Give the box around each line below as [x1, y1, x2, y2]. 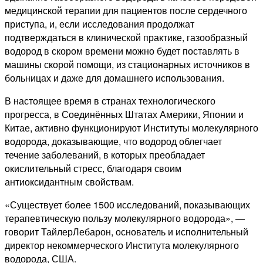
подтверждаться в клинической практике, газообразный [5, 31, 248, 45]
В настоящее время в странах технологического [5, 94, 215, 108]
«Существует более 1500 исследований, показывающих [5, 198, 250, 212]
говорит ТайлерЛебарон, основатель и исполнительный [5, 225, 248, 239]
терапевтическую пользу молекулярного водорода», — [5, 211, 245, 225]
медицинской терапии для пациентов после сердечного [5, 4, 247, 18]
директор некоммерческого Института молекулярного [5, 238, 239, 252]
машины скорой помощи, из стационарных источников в [5, 58, 250, 72]
